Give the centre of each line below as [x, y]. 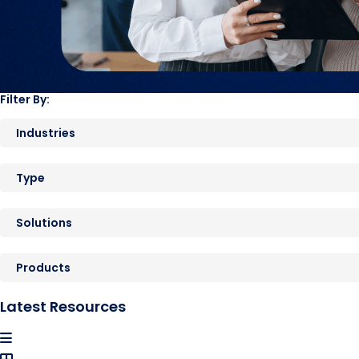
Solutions [44, 223]
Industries [46, 133]
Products [43, 268]
